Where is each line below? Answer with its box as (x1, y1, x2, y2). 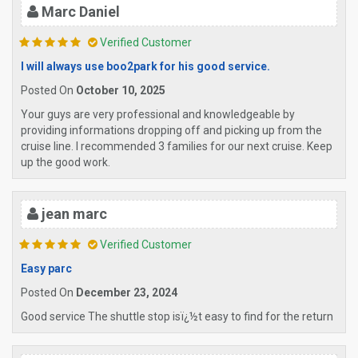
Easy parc (21, 262, 72, 275)
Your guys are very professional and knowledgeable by (21, 108, 295, 121)
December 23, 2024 (76, 286, 177, 299)
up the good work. (21, 156, 110, 169)
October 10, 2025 (76, 84, 165, 97)
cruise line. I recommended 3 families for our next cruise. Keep (21, 140, 332, 153)
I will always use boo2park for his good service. (21, 60, 270, 73)
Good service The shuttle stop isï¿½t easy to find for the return (21, 310, 333, 323)
